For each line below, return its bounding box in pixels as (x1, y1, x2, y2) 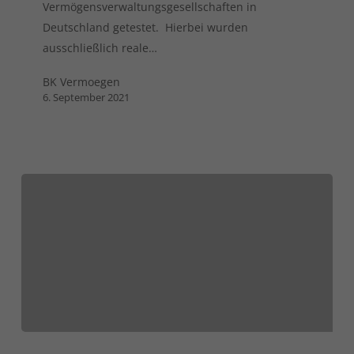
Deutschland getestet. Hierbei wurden (43, 19, 249, 35)
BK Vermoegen (43, 73, 121, 89)
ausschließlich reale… (43, 40, 158, 55)
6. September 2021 (43, 89, 130, 104)
